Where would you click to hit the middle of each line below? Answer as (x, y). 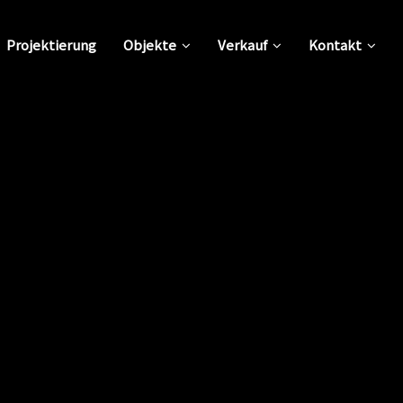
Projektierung (51, 45)
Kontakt (335, 45)
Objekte (149, 45)
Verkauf (242, 45)
